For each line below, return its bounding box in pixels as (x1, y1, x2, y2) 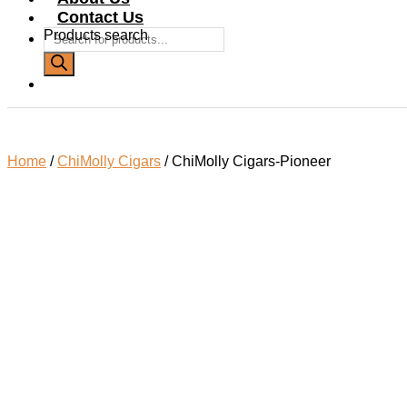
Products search (44, 27, 148, 44)
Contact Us (57, 8, 144, 27)
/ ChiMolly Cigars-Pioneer (161, 154, 331, 170)
